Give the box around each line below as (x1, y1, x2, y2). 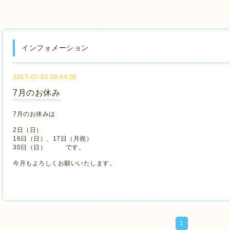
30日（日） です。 (13, 144, 85, 151)
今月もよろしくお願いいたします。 (13, 160, 116, 167)
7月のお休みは (13, 110, 55, 118)
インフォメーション (22, 44, 89, 52)
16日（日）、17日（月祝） (13, 135, 92, 142)
